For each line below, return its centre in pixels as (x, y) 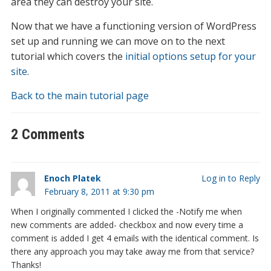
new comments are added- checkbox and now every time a (127, 225)
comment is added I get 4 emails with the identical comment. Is (135, 238)
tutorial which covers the (68, 56)
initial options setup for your (190, 56)
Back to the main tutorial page (80, 96)
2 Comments (47, 134)
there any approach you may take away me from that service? (132, 251)
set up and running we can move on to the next (118, 41)
